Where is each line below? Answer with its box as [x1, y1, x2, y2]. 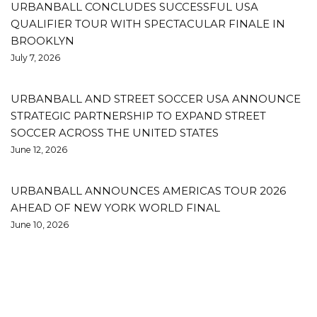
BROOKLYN [11, 33, 74, 47]
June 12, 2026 [11, 144, 67, 155]
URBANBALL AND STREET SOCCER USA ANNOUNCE [11, 91, 301, 105]
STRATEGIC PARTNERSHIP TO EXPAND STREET [11, 108, 266, 122]
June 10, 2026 [11, 219, 69, 230]
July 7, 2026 [11, 52, 60, 63]
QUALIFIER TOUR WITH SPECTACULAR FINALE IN [11, 16, 285, 30]
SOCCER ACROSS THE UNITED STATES [11, 125, 219, 139]
